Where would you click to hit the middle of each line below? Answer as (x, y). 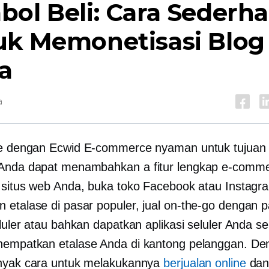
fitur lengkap (186, 167)
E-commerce (118, 148)
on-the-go (189, 205)
